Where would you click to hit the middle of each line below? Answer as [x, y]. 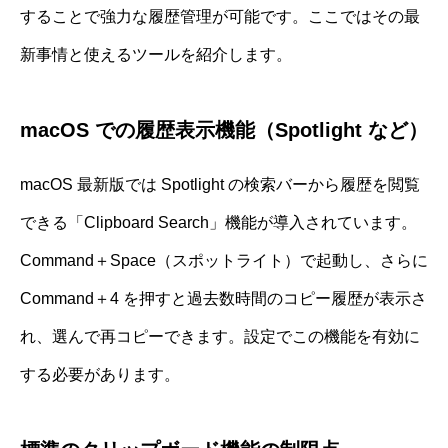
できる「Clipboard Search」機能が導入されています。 [218, 223]
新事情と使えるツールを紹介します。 [156, 55]
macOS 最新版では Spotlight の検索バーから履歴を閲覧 [220, 185]
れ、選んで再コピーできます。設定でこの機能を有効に [220, 337]
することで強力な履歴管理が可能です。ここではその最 [220, 17]
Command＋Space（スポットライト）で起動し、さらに [224, 261]
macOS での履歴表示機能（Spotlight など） [224, 130]
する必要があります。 [100, 375]
